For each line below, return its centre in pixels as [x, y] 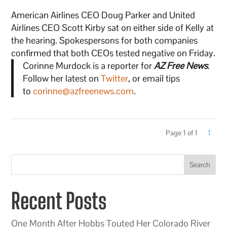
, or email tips [154, 78]
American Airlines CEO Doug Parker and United [103, 15]
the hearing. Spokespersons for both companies [105, 40]
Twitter [114, 78]
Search [200, 164]
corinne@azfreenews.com [83, 91]
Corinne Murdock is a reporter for [88, 65]
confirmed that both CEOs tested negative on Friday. [113, 53]
